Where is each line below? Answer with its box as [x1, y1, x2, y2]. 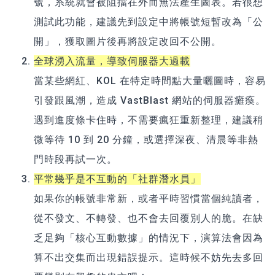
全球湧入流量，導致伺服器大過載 [34, 55, 190, 68]
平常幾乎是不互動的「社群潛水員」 [34, 173, 201, 185]
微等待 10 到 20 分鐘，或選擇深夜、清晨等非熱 [34, 134, 258, 146]
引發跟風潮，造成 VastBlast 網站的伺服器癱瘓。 [34, 95, 266, 107]
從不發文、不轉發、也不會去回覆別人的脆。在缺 [34, 212, 263, 225]
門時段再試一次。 [34, 153, 117, 166]
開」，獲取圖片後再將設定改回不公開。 [34, 36, 222, 48]
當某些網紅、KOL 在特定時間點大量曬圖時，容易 [34, 75, 266, 87]
